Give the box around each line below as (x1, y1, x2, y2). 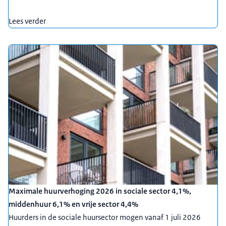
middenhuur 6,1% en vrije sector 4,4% (9, 199, 138, 209)
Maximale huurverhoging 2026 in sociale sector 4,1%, (9, 186, 191, 196)
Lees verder (9, 16, 46, 26)
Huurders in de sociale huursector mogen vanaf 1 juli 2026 (9, 212, 201, 222)
